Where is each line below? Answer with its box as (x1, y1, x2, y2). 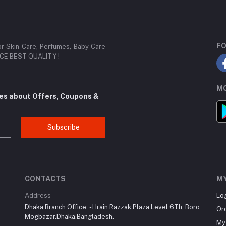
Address (25, 192, 51, 200)
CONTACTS (25, 175, 66, 183)
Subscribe (47, 123, 80, 131)
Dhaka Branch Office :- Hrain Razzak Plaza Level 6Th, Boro (25, 203, 200, 211)
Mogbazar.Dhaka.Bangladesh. (25, 213, 114, 221)
